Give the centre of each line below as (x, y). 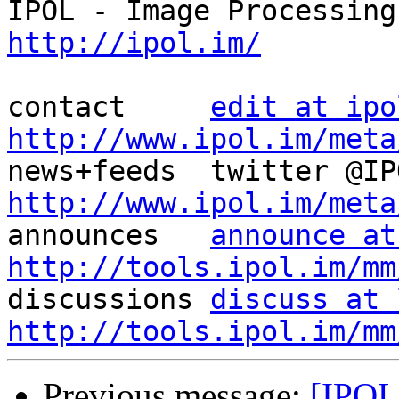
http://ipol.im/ (134, 43)
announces (109, 236)
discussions (109, 300)
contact (109, 107)
